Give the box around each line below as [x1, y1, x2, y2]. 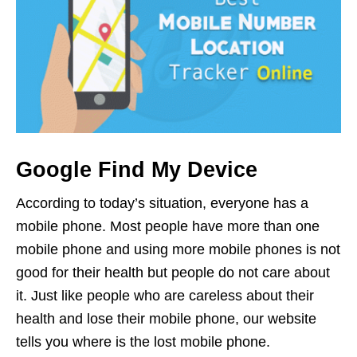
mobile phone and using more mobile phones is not [16, 241, 340, 257]
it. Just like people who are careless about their [16, 287, 314, 304]
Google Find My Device [16, 157, 257, 182]
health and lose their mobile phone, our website [16, 310, 316, 327]
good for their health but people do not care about [16, 264, 330, 280]
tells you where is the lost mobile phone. [16, 333, 270, 350]
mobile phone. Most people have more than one [16, 218, 320, 234]
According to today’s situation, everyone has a [16, 194, 308, 211]
